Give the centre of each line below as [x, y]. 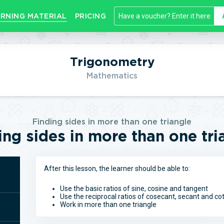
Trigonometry [112, 62]
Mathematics [112, 76]
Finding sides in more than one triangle [112, 122]
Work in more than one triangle [109, 204]
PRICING [90, 16]
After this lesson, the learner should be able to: [117, 168]
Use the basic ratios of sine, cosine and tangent [134, 188]
